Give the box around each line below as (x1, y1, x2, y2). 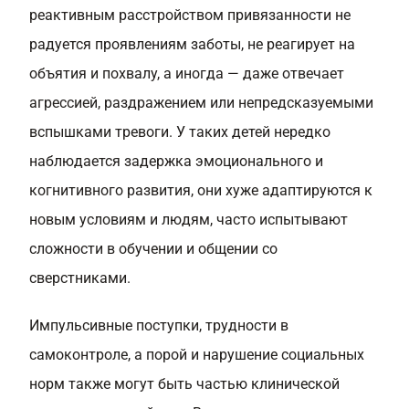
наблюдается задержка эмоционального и (29, 152, 323, 170)
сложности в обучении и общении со (29, 240, 278, 257)
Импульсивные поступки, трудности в (29, 317, 288, 334)
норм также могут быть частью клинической (29, 375, 340, 393)
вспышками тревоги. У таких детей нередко (29, 123, 330, 141)
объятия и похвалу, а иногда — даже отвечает (29, 65, 344, 82)
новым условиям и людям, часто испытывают (29, 211, 348, 228)
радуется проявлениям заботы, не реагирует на (29, 36, 355, 53)
